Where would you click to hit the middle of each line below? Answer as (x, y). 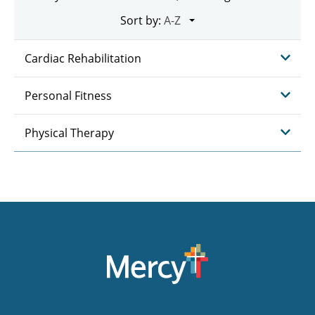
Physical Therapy (69, 133)
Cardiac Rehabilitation (83, 58)
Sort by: (141, 20)
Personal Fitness (68, 95)
